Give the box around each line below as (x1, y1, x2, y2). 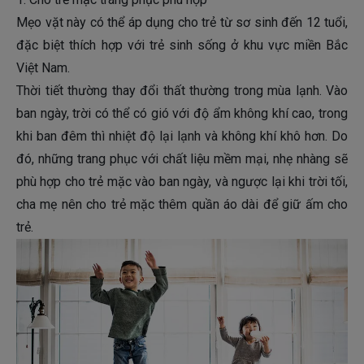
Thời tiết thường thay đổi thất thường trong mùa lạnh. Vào (16, 83, 348, 99)
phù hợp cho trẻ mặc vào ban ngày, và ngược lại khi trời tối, (16, 174, 348, 190)
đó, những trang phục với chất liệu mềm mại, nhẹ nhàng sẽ (16, 151, 348, 167)
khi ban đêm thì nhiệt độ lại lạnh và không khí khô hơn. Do (16, 128, 348, 145)
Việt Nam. (16, 60, 70, 76)
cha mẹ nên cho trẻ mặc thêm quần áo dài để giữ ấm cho (16, 197, 348, 213)
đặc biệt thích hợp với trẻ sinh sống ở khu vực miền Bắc (16, 37, 348, 54)
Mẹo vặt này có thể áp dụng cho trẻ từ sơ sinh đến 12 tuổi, (16, 15, 348, 31)
